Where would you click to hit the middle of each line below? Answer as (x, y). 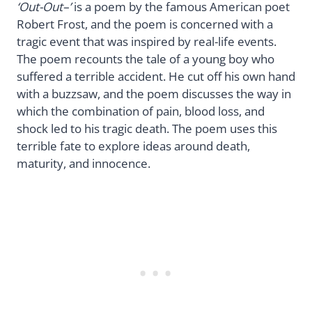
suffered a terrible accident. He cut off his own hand (156, 76)
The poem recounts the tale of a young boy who (146, 58)
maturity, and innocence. (84, 163)
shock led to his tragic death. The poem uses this (147, 128)
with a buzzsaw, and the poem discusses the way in (154, 93)
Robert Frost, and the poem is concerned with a (145, 24)
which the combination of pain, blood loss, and (141, 111)
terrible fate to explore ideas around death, (133, 146)
